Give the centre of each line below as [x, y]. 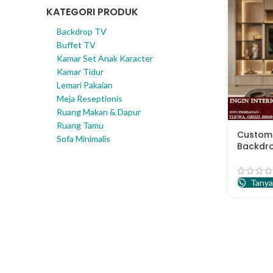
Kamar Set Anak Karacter [105, 58]
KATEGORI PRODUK [92, 12]
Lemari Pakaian [85, 85]
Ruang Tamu [80, 125]
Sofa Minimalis [83, 139]
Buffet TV [76, 45]
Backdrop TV [82, 31]
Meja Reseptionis [90, 98]
